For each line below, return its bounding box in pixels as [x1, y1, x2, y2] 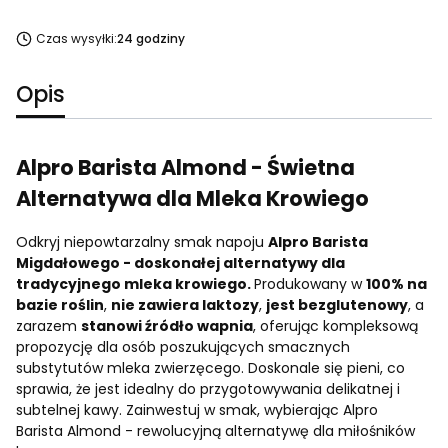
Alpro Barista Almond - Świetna [16, 153, 355, 183]
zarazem [16, 315, 81, 336]
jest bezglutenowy [266, 294, 408, 315]
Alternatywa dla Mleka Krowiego [16, 184, 369, 214]
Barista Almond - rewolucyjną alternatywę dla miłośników [16, 420, 415, 441]
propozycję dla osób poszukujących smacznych [16, 336, 350, 357]
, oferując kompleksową [253, 315, 418, 336]
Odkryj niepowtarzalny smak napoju [16, 231, 268, 252]
